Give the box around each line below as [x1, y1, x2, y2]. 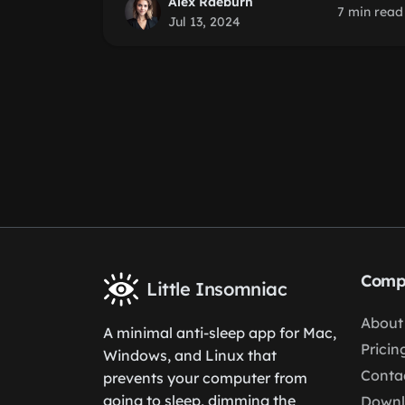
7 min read [337, 4, 403, 20]
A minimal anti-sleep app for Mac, [103, 324, 336, 342]
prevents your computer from [103, 369, 307, 387]
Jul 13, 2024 [168, 14, 240, 30]
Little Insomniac [146, 278, 287, 300]
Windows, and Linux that [103, 346, 277, 364]
